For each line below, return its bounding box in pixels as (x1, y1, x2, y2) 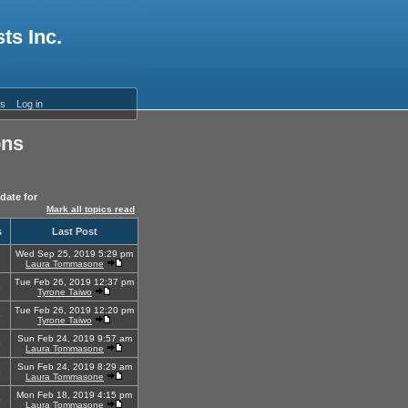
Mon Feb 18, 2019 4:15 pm (16, 390, 132, 400)
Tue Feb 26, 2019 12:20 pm (15, 305, 134, 315)
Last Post (48, 226, 100, 237)
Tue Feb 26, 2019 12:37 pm (15, 277, 134, 287)
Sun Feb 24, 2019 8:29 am (16, 362, 132, 372)
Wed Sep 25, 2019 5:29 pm (15, 249, 133, 259)
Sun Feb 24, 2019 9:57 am (16, 333, 132, 343)
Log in (15, 98, 43, 109)
